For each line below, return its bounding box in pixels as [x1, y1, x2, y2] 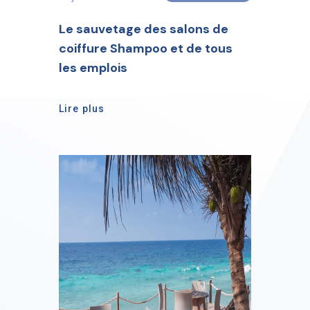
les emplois [59, 60, 127, 76]
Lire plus [59, 103, 105, 114]
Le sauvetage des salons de [59, 21, 228, 37]
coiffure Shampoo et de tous [59, 40, 232, 57]
